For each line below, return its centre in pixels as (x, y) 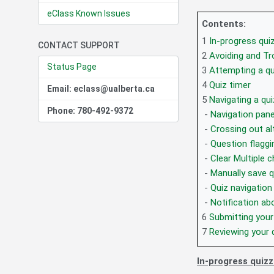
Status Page (72, 67)
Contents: (224, 24)
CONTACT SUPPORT (79, 46)
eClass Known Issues (89, 14)
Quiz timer (230, 85)
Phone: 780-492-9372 (90, 111)
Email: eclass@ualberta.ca (101, 89)
